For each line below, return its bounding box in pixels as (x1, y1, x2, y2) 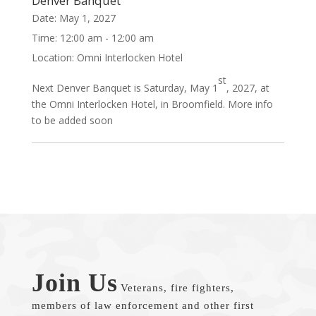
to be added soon (31, 114, 113, 127)
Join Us (31, 269, 118, 297)
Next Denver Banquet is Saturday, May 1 (31, 81, 218, 95)
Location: (31, 51, 77, 64)
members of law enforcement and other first (31, 300, 254, 311)
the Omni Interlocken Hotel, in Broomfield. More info (31, 97, 273, 111)
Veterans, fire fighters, (120, 282, 234, 293)
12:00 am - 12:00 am (59, 31, 154, 44)
